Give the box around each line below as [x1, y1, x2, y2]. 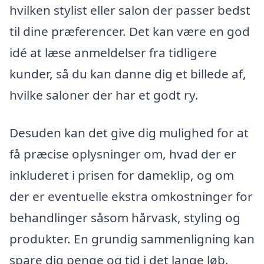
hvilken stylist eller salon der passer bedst [9, 1, 250, 18]
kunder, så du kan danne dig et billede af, [9, 65, 246, 82]
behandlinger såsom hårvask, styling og [9, 209, 240, 226]
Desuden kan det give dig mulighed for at [9, 124, 249, 141]
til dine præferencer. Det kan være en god [9, 22, 250, 39]
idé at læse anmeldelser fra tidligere [9, 44, 217, 61]
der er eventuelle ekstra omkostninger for [9, 187, 253, 204]
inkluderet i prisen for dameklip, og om [9, 166, 234, 183]
